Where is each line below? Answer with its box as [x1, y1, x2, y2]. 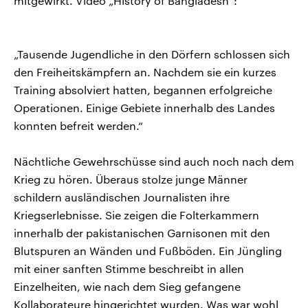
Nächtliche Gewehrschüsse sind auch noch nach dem [14, 154, 294, 168]
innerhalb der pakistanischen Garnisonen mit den [14, 225, 270, 239]
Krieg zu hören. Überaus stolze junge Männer [14, 172, 247, 186]
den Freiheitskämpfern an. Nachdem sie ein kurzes [14, 65, 276, 78]
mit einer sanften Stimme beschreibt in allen [14, 261, 244, 275]
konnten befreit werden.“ [14, 118, 143, 132]
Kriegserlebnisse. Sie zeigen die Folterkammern [14, 208, 259, 221]
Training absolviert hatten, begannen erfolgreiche [14, 82, 272, 96]
